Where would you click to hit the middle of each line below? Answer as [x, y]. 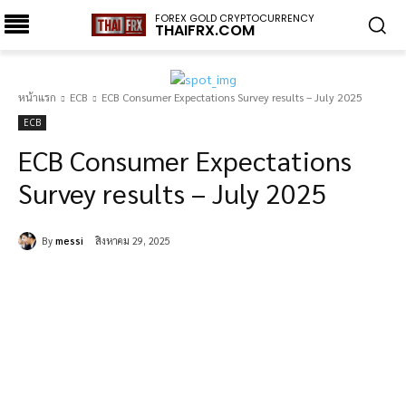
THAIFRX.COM [204, 30]
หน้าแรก [37, 97]
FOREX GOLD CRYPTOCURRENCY [234, 18]
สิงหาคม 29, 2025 [133, 241]
